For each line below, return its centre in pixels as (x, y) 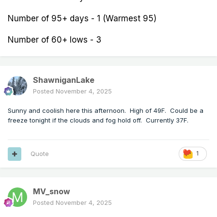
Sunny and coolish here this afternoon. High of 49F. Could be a (106, 111)
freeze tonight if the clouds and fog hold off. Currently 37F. (100, 120)
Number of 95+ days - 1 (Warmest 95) (82, 19)
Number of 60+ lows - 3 (54, 40)
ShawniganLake (64, 80)
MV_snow (52, 192)
